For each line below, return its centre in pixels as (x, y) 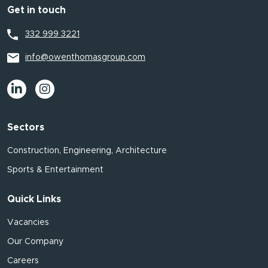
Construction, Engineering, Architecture (87, 151)
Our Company (35, 242)
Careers (23, 261)
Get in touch (36, 10)
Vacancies (28, 223)
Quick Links (34, 199)
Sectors (26, 127)
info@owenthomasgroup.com (85, 57)
